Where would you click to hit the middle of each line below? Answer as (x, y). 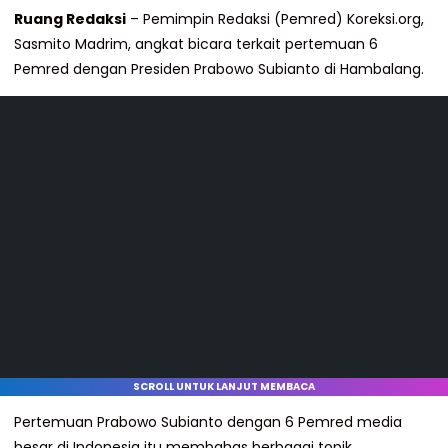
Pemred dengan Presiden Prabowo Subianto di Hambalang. (219, 69)
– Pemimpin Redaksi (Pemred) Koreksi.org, (275, 19)
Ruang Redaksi (70, 19)
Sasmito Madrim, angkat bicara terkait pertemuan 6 (196, 44)
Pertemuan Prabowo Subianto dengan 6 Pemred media (208, 422)
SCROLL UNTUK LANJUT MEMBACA (224, 386)
